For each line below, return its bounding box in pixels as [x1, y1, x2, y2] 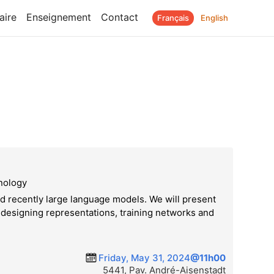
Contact [100, 11, 138, 23]
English [200, 13, 228, 23]
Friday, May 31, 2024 [98, 252, 190, 264]
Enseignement [26, 11, 91, 23]
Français [157, 13, 189, 23]
